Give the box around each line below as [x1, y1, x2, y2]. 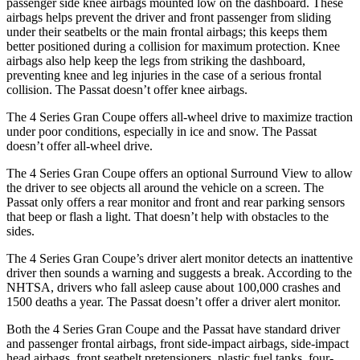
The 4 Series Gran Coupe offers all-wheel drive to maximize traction [6, 109, 353, 124]
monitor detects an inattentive [202, 251, 353, 265]
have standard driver [234, 321, 340, 336]
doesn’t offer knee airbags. [110, 82, 247, 96]
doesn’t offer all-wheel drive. [6, 138, 153, 153]
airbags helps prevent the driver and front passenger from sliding [6, 10, 331, 24]
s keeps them [262, 24, 327, 39]
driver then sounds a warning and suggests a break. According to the [6, 265, 352, 280]
